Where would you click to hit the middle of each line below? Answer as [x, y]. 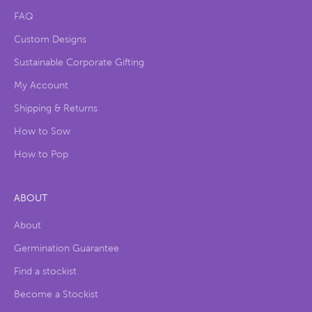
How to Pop [41, 155]
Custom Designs [50, 40]
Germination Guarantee [67, 249]
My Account [41, 86]
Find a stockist [45, 272]
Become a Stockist [56, 295]
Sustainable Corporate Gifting [79, 63]
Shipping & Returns [56, 109]
